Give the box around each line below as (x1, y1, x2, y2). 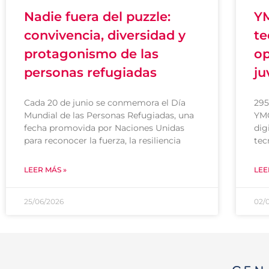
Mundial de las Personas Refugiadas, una (24, 110, 194, 121)
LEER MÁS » (24, 165, 67, 174)
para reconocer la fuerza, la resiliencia (24, 135, 181, 146)
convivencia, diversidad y (24, 28, 186, 43)
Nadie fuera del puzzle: (24, 9, 171, 24)
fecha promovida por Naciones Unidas (24, 122, 184, 133)
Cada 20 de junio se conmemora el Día (24, 97, 186, 108)
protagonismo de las (24, 46, 159, 61)
